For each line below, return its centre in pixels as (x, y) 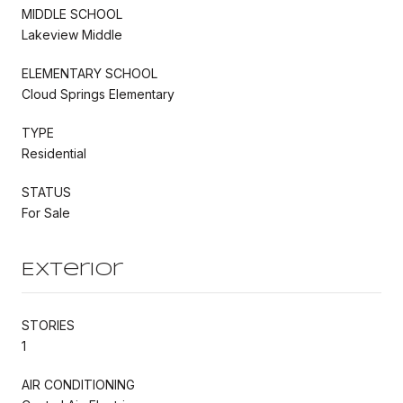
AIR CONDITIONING (78, 384)
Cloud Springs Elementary (98, 94)
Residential (54, 153)
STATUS (46, 192)
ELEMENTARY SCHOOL (90, 73)
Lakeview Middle (72, 34)
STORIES (48, 325)
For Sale (46, 212)
